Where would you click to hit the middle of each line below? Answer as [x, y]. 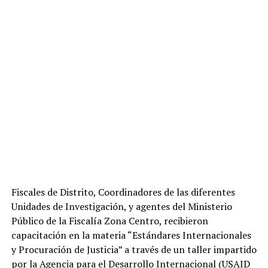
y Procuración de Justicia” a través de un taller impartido [134, 249]
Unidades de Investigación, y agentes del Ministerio [121, 206]
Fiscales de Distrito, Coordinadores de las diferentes [123, 192]
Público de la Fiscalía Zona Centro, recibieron [109, 221]
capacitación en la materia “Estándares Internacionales [131, 235]
